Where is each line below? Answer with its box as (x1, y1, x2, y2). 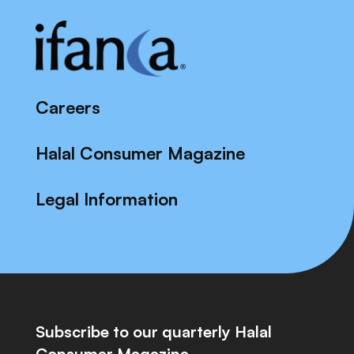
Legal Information (36, 187, 178, 209)
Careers (36, 96, 100, 118)
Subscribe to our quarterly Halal (36, 321, 272, 341)
